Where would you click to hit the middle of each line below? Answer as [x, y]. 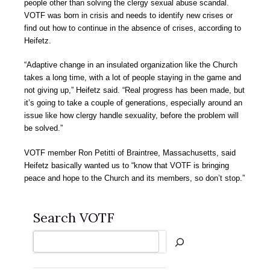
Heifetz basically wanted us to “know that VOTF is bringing [127, 165]
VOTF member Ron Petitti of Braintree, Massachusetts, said [130, 152]
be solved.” [43, 128]
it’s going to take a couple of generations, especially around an [133, 103]
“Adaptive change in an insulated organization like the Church [131, 65]
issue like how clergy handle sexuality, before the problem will [131, 116]
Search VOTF [74, 217]
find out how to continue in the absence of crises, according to [133, 28]
